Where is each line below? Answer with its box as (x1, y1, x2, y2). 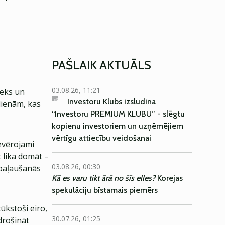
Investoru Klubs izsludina (67, 97, 156, 106)
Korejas (155, 173, 183, 183)
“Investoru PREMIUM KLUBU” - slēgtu (52, 109, 185, 119)
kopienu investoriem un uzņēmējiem (52, 121, 183, 131)
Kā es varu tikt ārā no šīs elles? (52, 173, 155, 183)
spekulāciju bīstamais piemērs (52, 185, 158, 195)
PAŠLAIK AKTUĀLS (52, 58, 151, 72)
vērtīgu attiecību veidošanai (52, 133, 151, 143)
